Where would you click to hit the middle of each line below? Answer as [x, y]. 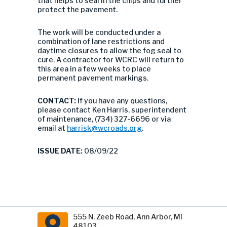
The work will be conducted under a [99, 32]
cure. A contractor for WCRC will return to [111, 60]
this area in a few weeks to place [94, 69]
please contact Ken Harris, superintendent [112, 110]
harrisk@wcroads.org [104, 128]
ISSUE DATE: [60, 151]
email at [52, 128]
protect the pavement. [78, 9]
